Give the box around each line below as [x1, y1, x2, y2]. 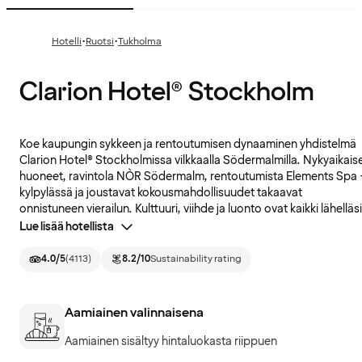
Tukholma [118, 35, 162, 49]
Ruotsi [86, 35, 114, 49]
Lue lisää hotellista [19, 219, 114, 235]
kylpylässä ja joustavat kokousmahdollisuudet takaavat [19, 185, 302, 201]
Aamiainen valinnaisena [65, 303, 204, 322]
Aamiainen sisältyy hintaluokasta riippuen [65, 333, 277, 349]
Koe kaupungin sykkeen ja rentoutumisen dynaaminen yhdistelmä [19, 137, 356, 153]
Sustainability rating [150, 252, 242, 267]
